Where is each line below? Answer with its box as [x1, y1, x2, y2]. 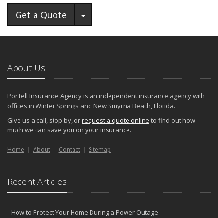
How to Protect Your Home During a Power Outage [11, 208, 158, 217]
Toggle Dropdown [85, 8, 161, 20]
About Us [7, 62, 45, 74]
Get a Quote [16, 9, 67, 21]
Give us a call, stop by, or [7, 116, 82, 125]
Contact [58, 145, 80, 154]
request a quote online [82, 116, 149, 125]
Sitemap [89, 145, 111, 154]
